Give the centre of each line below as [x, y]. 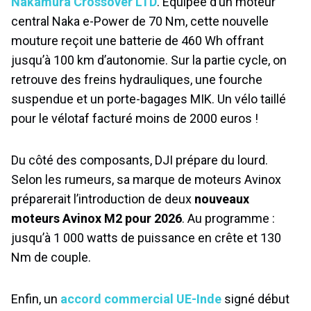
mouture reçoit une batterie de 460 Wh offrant [137, 41]
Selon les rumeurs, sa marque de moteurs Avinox [146, 179]
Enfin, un [36, 299]
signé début [255, 299]
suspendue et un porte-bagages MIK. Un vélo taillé [149, 99]
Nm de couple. [51, 257]
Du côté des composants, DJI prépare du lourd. [140, 160]
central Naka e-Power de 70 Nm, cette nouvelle [140, 21]
